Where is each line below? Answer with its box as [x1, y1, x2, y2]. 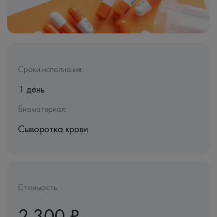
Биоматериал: [18, 103, 66, 114]
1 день [18, 82, 45, 95]
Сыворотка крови [18, 122, 88, 135]
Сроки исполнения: [18, 63, 83, 75]
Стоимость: [18, 182, 59, 193]
